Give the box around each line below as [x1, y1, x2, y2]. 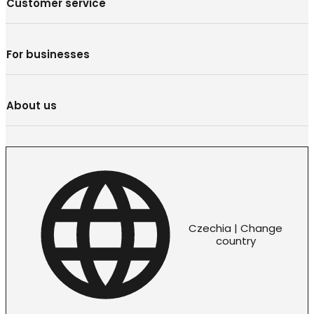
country [215, 233, 256, 249]
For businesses [6, 46, 90, 62]
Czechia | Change [189, 221, 283, 236]
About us [6, 97, 57, 113]
